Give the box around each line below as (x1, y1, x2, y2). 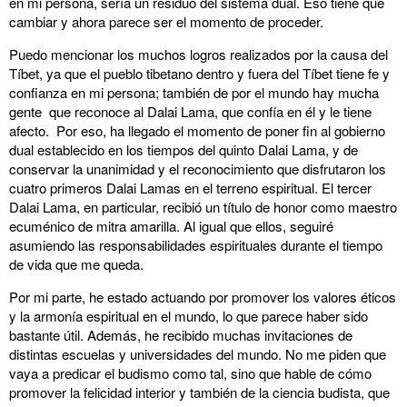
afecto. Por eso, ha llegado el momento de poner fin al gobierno (9, 121, 385, 140)
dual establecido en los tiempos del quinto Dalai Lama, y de (9, 140, 358, 159)
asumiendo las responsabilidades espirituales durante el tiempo (9, 235, 382, 254)
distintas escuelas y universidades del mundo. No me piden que (9, 344, 386, 363)
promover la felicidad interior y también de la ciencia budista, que (9, 382, 390, 402)
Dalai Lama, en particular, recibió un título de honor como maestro (9, 197, 397, 216)
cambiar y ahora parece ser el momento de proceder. (9, 12, 323, 31)
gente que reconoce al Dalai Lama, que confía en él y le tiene (9, 102, 372, 121)
